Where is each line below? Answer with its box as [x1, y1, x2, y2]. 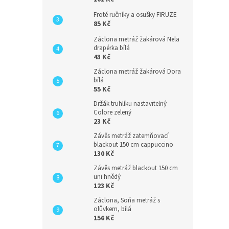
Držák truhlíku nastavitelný [94, 99, 167, 109]
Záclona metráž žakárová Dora [94, 67, 181, 77]
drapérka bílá [94, 43, 130, 53]
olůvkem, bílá [94, 204, 131, 214]
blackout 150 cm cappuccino [94, 140, 173, 150]
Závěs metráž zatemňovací [94, 131, 169, 141]
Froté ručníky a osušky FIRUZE [94, 10, 177, 20]
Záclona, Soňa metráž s [94, 196, 160, 205]
